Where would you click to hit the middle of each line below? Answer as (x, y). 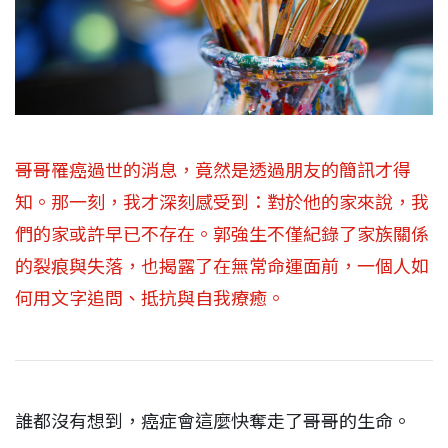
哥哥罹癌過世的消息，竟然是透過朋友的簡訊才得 (213, 170)
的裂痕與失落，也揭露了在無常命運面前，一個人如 (222, 266)
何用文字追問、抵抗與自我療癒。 (150, 298)
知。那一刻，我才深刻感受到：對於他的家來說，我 (222, 202)
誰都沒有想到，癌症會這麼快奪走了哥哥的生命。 (215, 421)
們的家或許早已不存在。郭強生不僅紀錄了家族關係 (222, 234)
